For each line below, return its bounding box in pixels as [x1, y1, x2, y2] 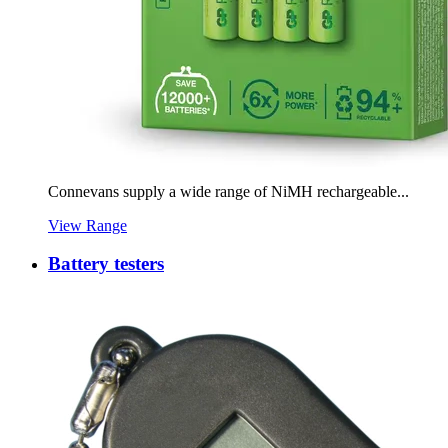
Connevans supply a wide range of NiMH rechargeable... [48, 182, 409, 200]
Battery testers [48, 253, 164, 275]
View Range [48, 216, 127, 234]
